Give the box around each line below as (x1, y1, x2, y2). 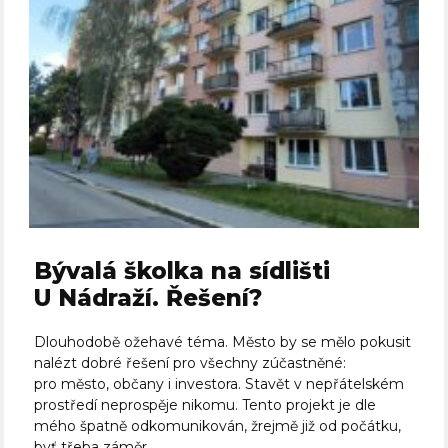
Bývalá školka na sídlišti (34, 257, 331, 286)
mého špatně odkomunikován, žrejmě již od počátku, (34, 417, 402, 436)
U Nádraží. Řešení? (34, 284, 263, 313)
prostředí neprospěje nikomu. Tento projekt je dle (34, 396, 377, 415)
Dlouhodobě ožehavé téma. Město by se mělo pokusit (34, 333, 412, 352)
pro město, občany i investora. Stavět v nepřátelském (34, 375, 405, 394)
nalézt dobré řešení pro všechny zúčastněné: (34, 354, 347, 373)
